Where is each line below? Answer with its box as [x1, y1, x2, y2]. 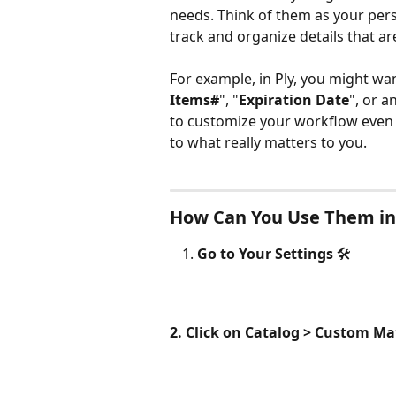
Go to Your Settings [197, 243, 333, 263]
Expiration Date [239, 90, 349, 110]
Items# [170, 90, 219, 110]
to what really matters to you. [170, 133, 367, 153]
